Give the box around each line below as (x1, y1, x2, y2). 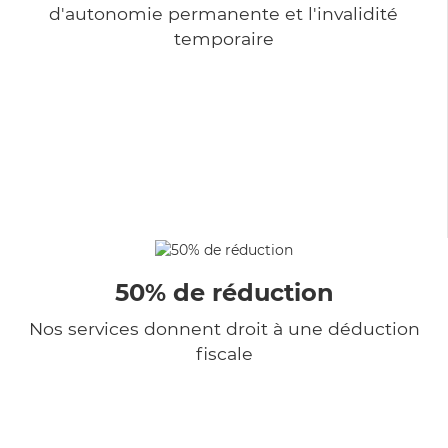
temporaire (173, 27, 274, 49)
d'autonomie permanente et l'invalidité (49, 2, 398, 24)
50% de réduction (114, 277, 334, 307)
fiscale (195, 342, 253, 364)
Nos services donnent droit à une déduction (28, 317, 420, 339)
